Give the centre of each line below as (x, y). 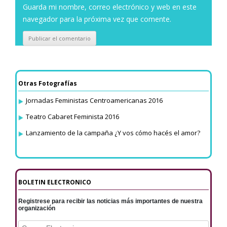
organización (37, 209)
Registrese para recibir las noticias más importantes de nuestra (110, 201)
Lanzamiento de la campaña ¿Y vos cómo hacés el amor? (113, 133)
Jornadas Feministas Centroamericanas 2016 (94, 101)
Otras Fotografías (48, 84)
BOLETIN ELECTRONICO (55, 182)
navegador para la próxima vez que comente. (97, 19)
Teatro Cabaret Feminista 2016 (72, 117)
